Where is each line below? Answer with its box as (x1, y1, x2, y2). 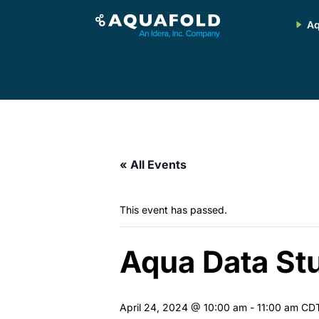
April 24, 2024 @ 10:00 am (120, 301, 247, 313)
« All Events (120, 157, 187, 172)
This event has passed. (120, 204, 227, 216)
